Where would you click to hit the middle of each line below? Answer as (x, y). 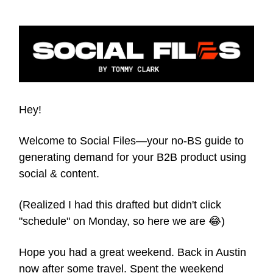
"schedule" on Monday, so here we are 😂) (122, 221)
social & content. (59, 173)
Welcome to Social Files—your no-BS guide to (131, 140)
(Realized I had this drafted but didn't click (120, 204)
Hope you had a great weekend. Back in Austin (133, 252)
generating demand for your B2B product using (133, 157)
